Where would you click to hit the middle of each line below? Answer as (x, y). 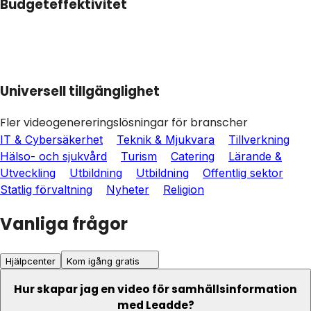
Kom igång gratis (103, 261)
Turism (139, 156)
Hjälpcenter (31, 261)
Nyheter (128, 189)
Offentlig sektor (243, 173)
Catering (193, 156)
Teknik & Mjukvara (166, 139)
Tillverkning (259, 139)
